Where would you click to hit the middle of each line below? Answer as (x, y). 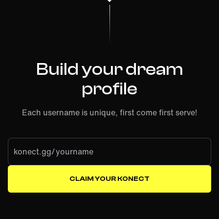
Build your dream (109, 69)
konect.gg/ (34, 152)
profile (109, 89)
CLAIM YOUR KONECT (109, 179)
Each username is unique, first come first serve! (109, 113)
